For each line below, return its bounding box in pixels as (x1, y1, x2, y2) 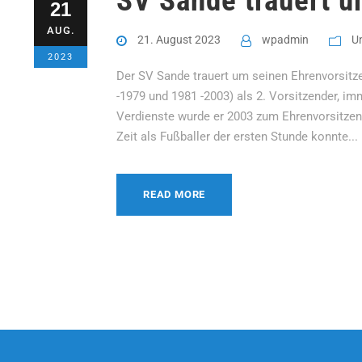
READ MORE (143, 187, 206, 200)
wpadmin (262, 32, 309, 46)
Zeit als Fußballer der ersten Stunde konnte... (116, 128, 358, 144)
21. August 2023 (137, 32, 221, 46)
